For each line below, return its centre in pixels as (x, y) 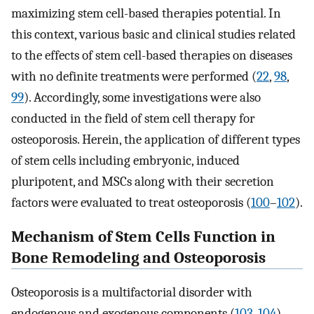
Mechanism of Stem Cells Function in (143, 237)
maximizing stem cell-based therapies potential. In (146, 14)
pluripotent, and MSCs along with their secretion (143, 182)
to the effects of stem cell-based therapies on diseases (152, 56)
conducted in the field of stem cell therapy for (133, 119)
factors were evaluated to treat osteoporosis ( (131, 203)
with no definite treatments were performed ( (134, 77)
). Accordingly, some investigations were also (142, 98)
